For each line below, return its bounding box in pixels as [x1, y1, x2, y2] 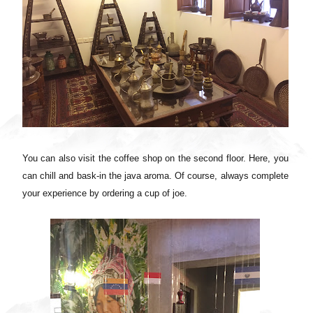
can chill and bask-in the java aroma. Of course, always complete [22, 170, 289, 182]
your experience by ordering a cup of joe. [22, 188, 187, 199]
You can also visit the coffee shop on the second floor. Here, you [22, 153, 289, 164]
